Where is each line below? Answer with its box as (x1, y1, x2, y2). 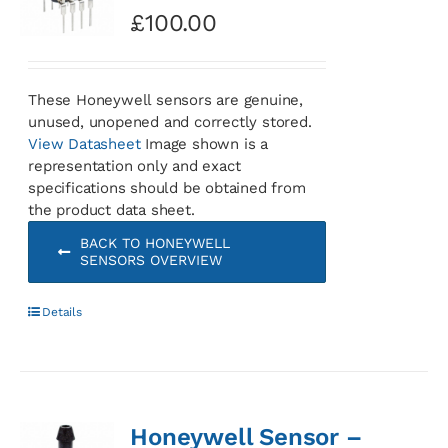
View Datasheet (28, 134, 141, 153)
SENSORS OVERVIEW (79, 251, 222, 268)
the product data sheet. (28, 200, 195, 219)
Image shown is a (140, 134, 268, 153)
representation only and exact (28, 156, 241, 175)
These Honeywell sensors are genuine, (28, 90, 303, 109)
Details (42, 304, 82, 319)
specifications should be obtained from (28, 178, 306, 197)
